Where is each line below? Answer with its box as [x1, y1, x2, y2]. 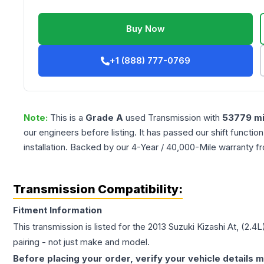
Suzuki [169, 221, 194, 233]
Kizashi [197, 221, 225, 233]
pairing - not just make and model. [13, 236, 150, 248]
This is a [50, 112, 85, 124]
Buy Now [126, 23, 166, 35]
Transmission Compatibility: [13, 182, 183, 197]
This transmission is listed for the [13, 221, 148, 233]
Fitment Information [13, 204, 102, 216]
